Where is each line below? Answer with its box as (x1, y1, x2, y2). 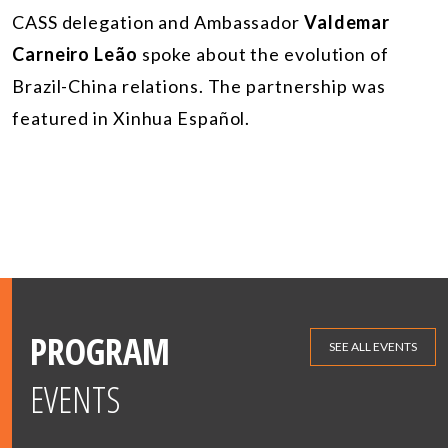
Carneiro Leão (12, 42, 138, 65)
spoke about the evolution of (137, 42, 389, 65)
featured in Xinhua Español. (12, 106, 251, 129)
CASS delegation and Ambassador (12, 10, 304, 33)
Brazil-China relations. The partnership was (12, 74, 386, 97)
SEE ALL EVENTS (329, 338, 417, 354)
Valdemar (303, 10, 391, 33)
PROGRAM (30, 326, 170, 376)
